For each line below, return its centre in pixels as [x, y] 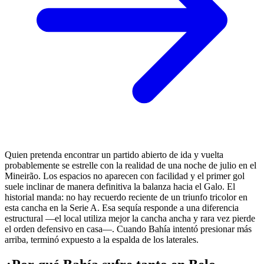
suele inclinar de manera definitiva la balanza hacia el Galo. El [120, 186]
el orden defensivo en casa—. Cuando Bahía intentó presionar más [128, 229]
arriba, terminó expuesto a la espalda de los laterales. [102, 239]
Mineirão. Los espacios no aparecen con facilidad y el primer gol [125, 176]
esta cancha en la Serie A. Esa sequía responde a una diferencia [122, 207]
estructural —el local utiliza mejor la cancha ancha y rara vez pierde [130, 218]
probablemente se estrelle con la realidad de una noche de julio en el [131, 165]
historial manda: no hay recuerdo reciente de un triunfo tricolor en [126, 197]
